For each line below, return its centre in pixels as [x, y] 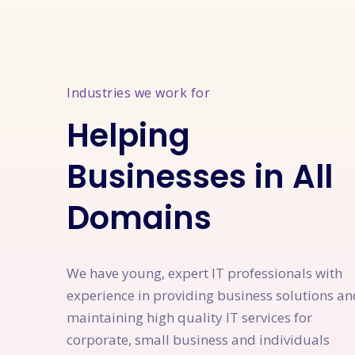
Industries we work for [138, 92]
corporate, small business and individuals [198, 339]
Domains [139, 218]
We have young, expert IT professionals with [204, 273]
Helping [128, 135]
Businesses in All [200, 176]
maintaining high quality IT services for [189, 317]
